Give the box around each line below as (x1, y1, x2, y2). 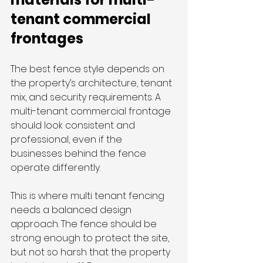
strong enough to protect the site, (11, 231, 171, 245)
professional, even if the (11, 133, 124, 147)
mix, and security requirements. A (11, 90, 163, 104)
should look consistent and (11, 119, 137, 133)
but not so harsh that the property (11, 245, 173, 259)
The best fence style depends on (11, 62, 167, 76)
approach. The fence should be (11, 217, 159, 231)
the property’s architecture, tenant (11, 76, 174, 90)
